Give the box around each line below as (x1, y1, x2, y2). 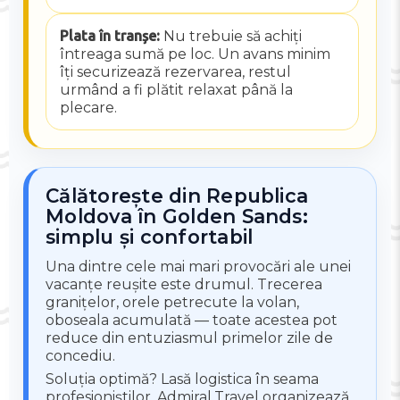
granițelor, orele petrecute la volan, (46, 293, 300, 311)
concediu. (46, 346, 116, 364)
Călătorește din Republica (46, 183, 309, 207)
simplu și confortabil (46, 224, 254, 248)
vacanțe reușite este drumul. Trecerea (46, 275, 323, 293)
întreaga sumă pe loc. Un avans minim (59, 46, 330, 63)
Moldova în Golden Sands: (46, 204, 308, 228)
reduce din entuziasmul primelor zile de (46, 329, 334, 346)
